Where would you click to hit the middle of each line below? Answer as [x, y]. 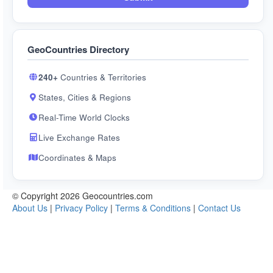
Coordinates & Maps [77, 158]
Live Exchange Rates [79, 137]
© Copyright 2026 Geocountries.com [83, 196]
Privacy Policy [81, 208]
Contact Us [219, 208]
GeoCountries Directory [78, 49]
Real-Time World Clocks [84, 117]
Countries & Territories [102, 77]
